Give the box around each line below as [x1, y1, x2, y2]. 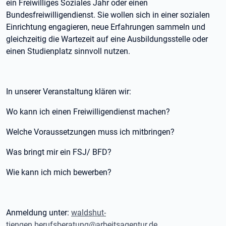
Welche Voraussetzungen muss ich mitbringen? [6, 127, 177, 137]
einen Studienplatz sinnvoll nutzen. [6, 46, 132, 56]
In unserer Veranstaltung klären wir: [6, 87, 133, 96]
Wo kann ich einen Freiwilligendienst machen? [6, 107, 172, 117]
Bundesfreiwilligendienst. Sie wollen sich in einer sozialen [6, 10, 210, 20]
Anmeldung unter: [6, 208, 71, 217]
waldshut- [71, 208, 106, 217]
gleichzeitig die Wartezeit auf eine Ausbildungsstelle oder [6, 34, 208, 44]
